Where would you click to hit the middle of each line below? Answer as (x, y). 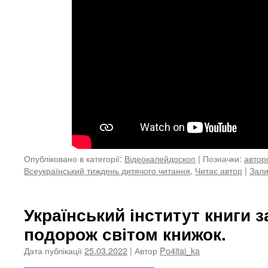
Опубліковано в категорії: (73, 158)
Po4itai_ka (180, 250)
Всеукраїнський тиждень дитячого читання (107, 170)
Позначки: (222, 158)
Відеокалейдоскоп (160, 158)
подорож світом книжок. (125, 234)
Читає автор (219, 170)
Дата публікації (53, 250)
